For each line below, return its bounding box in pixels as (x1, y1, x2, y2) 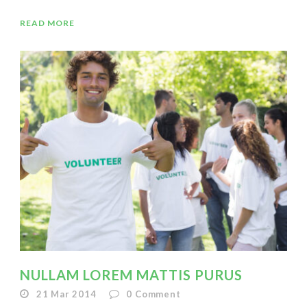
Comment (135, 288, 181, 300)
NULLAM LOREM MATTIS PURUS (20, 267, 243, 284)
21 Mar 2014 (36, 288, 97, 300)
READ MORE (20, 17, 75, 28)
